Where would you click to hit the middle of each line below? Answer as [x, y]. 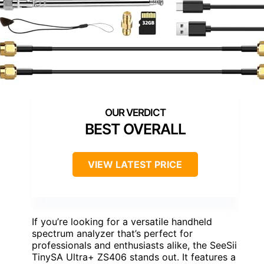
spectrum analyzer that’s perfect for [112, 234]
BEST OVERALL [135, 129]
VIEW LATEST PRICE [135, 165]
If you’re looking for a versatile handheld [122, 222]
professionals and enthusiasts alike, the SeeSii [134, 245]
